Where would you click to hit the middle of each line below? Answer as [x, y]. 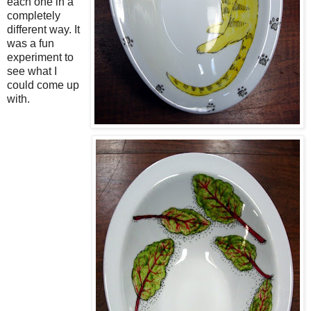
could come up [43, 85]
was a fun [31, 43]
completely [34, 15]
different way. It [43, 29]
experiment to [40, 57]
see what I [32, 71]
